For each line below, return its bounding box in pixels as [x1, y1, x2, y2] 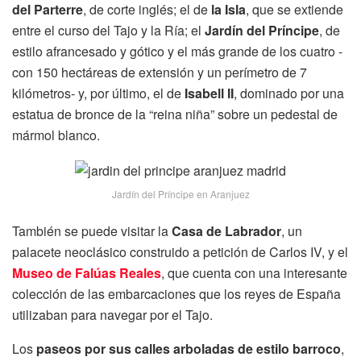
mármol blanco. [12, 126, 100, 145]
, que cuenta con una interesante [161, 263, 347, 283]
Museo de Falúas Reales [12, 263, 161, 283]
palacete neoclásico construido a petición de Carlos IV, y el [12, 243, 348, 262]
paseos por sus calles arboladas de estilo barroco [36, 339, 341, 359]
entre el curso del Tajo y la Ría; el [12, 21, 205, 40]
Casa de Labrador [172, 222, 281, 241]
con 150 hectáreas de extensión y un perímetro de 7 [12, 63, 307, 82]
